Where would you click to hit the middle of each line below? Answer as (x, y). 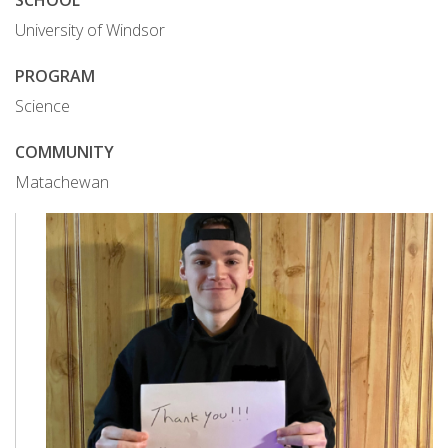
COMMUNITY (64, 152)
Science (42, 106)
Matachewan (62, 182)
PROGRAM (55, 76)
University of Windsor (90, 30)
